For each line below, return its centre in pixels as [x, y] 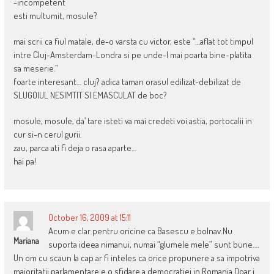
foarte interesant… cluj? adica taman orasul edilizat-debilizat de [127, 82]
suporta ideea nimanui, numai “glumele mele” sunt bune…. [154, 245]
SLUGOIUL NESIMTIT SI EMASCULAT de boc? [90, 95]
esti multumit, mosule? [55, 16]
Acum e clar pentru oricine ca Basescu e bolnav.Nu [140, 231]
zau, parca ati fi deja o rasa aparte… [75, 148]
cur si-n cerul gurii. [47, 135]
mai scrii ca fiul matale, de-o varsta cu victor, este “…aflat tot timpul [133, 42]
